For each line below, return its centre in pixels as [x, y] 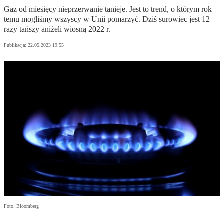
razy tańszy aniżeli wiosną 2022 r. [57, 29]
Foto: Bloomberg [21, 206]
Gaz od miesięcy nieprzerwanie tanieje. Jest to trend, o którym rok [108, 9]
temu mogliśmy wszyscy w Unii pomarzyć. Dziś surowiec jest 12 [107, 19]
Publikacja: [16, 45]
